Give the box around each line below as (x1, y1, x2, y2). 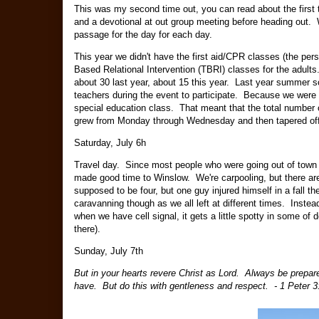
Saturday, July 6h (74, 137, 146, 149)
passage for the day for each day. (74, 29, 215, 41)
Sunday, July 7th (74, 246, 143, 257)
